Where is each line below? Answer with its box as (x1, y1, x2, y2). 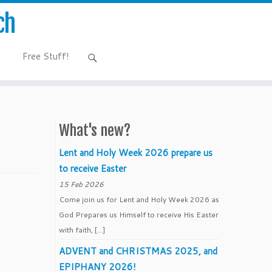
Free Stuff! (22, 50, 69, 63)
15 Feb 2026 (59, 179, 104, 189)
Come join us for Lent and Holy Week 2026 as (59, 194, 219, 205)
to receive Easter (59, 162, 126, 175)
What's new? (59, 121, 131, 140)
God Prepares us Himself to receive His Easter (59, 209, 219, 220)
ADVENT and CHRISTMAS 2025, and (59, 245, 217, 257)
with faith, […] (59, 225, 105, 235)
